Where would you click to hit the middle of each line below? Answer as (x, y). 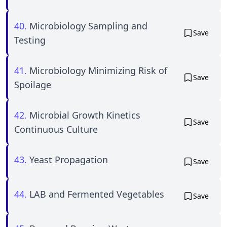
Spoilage (33, 85)
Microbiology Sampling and (88, 26)
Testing (30, 40)
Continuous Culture (56, 129)
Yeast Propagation (69, 160)
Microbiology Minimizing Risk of (98, 70)
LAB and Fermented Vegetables (97, 194)
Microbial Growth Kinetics (85, 115)
